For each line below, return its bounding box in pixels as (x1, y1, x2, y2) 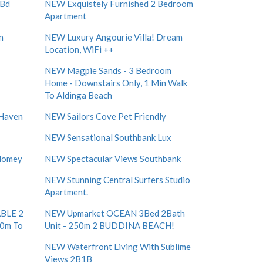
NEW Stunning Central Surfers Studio (45, 174, 190, 185)
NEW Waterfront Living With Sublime (45, 241, 191, 252)
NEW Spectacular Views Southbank (45, 153, 181, 164)
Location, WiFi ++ (45, 44, 114, 55)
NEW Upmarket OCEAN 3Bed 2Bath (45, 208, 185, 218)
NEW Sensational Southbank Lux (45, 132, 171, 143)
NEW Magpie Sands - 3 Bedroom (45, 65, 171, 76)
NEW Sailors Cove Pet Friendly (45, 111, 166, 122)
